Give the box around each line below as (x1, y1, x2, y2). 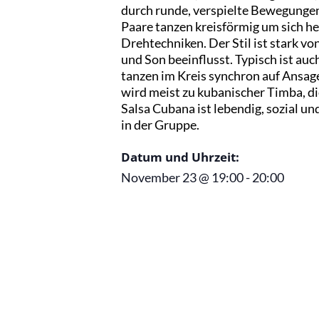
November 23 (121, 169, 197, 185)
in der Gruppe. (121, 117, 199, 132)
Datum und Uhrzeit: (121, 149, 239, 165)
